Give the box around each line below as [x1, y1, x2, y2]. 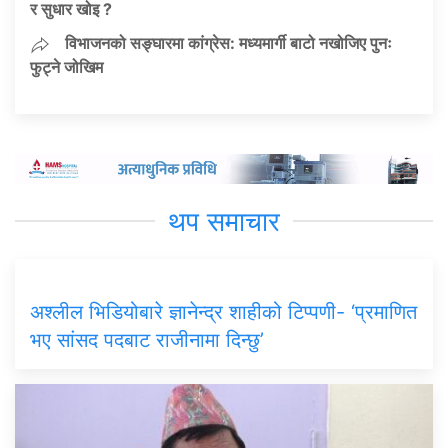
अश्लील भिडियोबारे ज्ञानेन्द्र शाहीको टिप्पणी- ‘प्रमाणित [30, 299, 417, 324]
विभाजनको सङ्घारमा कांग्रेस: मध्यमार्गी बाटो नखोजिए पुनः [65, 32, 392, 53]
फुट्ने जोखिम [30, 56, 103, 77]
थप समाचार [168, 204, 280, 238]
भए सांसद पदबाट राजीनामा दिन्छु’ [30, 327, 264, 352]
